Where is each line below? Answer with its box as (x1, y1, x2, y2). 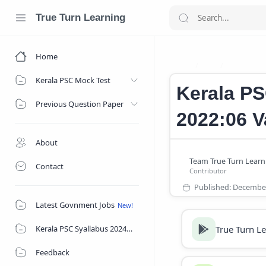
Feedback (36, 247, 69, 258)
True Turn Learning (36, 12, 125, 23)
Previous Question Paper (36, 99, 123, 109)
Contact (36, 161, 64, 172)
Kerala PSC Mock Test (36, 75, 110, 85)
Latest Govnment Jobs (36, 199, 115, 210)
